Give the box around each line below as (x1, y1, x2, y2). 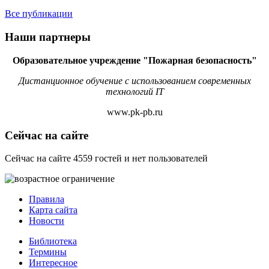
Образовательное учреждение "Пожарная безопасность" (12, 55, 257, 65)
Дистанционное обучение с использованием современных (18, 75, 251, 86)
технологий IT (105, 86, 164, 97)
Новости (29, 216, 64, 226)
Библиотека (29, 236, 77, 247)
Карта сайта (29, 205, 77, 216)
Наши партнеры (5, 31, 91, 44)
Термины (29, 247, 67, 258)
